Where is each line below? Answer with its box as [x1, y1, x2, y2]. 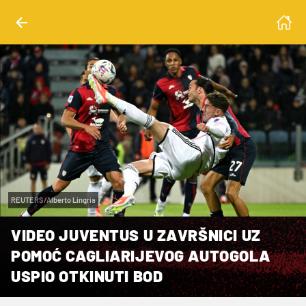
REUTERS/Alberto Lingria [11, 195, 96, 204]
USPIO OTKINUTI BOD [11, 266, 163, 286]
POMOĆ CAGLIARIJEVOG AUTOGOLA [11, 245, 270, 265]
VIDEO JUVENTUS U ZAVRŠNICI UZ [11, 225, 261, 245]
